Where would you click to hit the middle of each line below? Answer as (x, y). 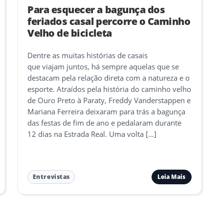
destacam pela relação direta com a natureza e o (109, 78)
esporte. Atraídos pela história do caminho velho (109, 89)
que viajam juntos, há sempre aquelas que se (103, 67)
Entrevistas (51, 177)
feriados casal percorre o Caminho (109, 22)
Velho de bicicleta (70, 33)
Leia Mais (172, 176)
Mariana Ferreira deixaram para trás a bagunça (107, 112)
